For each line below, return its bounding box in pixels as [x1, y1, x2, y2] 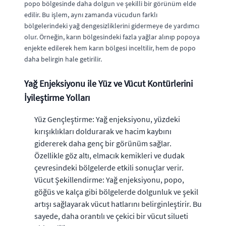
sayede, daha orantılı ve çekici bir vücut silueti [34, 210, 188, 221]
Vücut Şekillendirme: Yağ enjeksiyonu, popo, [34, 174, 184, 185]
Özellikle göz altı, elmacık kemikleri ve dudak [34, 150, 185, 160]
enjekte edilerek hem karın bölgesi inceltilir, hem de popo [24, 43, 196, 52]
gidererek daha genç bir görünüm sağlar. [34, 138, 172, 148]
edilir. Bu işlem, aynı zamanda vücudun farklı [24, 10, 157, 19]
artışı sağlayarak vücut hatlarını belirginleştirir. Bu [34, 198, 202, 209]
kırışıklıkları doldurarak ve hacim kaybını [34, 126, 172, 136]
